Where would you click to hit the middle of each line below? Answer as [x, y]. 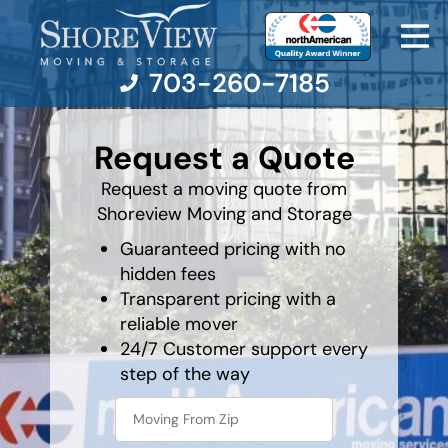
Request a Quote [224, 158]
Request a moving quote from [224, 189]
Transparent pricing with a [228, 299]
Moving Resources [124, 233]
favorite [73, 133]
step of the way [185, 374]
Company [80, 345]
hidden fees [168, 274]
